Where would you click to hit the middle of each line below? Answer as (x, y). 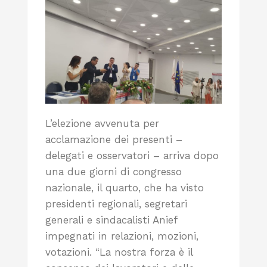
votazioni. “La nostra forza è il (119, 252)
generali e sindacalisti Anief (111, 220)
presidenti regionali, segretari (116, 204)
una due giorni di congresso (114, 171)
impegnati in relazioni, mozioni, (122, 236)
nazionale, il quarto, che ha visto (125, 187)
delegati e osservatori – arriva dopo (132, 155)
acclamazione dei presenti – (114, 139)
